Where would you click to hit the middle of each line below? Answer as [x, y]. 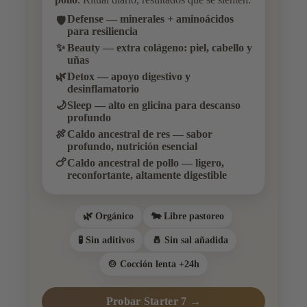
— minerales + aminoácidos [168, 19]
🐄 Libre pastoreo [187, 216]
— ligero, [201, 163]
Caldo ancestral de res [118, 134]
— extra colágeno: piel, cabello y [176, 48]
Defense [85, 19]
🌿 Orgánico [108, 216]
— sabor [191, 134]
